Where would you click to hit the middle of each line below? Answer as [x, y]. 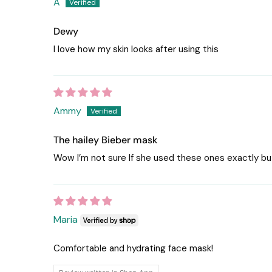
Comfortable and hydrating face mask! [133, 249]
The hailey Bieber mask [105, 140]
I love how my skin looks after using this [136, 49]
